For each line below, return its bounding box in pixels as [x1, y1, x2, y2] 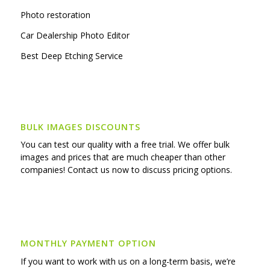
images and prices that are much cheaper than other [20, 151, 225, 163]
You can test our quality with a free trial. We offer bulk [20, 139, 230, 151]
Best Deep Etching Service [20, 50, 123, 62]
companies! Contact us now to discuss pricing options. [20, 164, 232, 176]
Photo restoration [20, 9, 90, 21]
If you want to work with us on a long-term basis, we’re [20, 256, 236, 268]
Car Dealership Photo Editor [20, 30, 130, 42]
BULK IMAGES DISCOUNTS [20, 121, 140, 133]
